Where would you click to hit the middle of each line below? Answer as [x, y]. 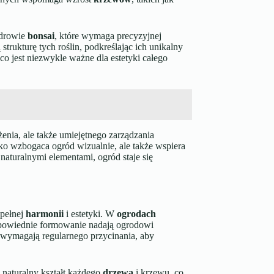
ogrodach [136, 213]
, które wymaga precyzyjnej [108, 36]
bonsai [41, 36]
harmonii [44, 213]
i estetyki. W [90, 213]
